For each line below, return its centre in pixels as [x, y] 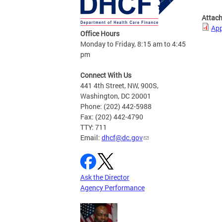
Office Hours [100, 34]
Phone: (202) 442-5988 [116, 107]
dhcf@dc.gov [122, 138]
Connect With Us [106, 75]
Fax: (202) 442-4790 [112, 117]
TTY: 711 [94, 127]
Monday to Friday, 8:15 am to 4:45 [133, 44]
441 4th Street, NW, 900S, [119, 86]
